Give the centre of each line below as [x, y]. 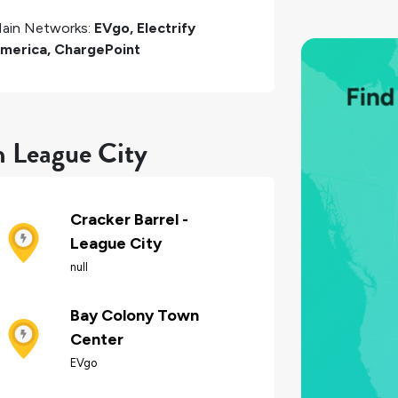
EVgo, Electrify [145, 28]
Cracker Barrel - [129, 220]
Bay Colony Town [135, 316]
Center [97, 340]
